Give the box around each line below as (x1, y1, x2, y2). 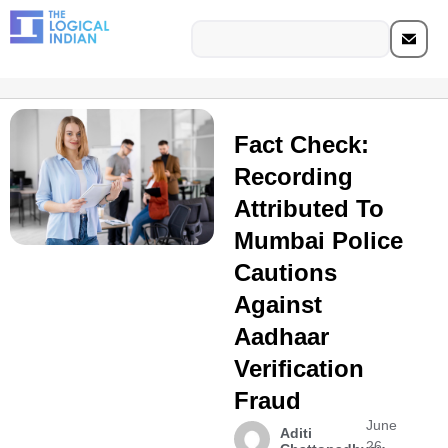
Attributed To (233, 195, 384, 222)
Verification (233, 355, 364, 382)
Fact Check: (233, 131, 369, 158)
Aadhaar (233, 323, 329, 350)
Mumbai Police (233, 227, 403, 254)
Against (233, 291, 322, 318)
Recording (233, 163, 353, 190)
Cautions (233, 259, 337, 286)
